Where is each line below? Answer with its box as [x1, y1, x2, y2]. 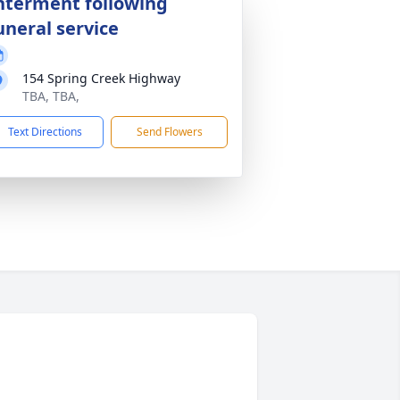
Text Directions [8, 124, 82, 139]
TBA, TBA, [22, 87, 79, 104]
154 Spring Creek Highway [22, 70, 180, 87]
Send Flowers [136, 124, 203, 139]
